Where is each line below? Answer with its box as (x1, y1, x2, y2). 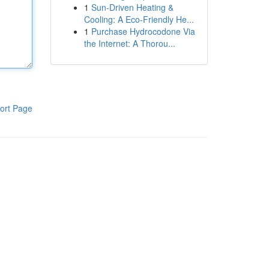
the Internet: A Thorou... (83, 37, 175, 49)
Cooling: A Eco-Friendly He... (83, 13, 194, 25)
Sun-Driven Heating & (91, 1, 174, 13)
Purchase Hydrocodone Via (91, 25, 195, 37)
